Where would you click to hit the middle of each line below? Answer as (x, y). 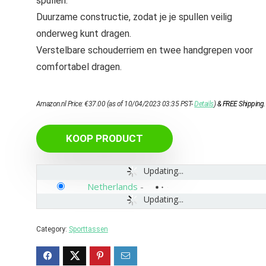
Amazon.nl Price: (60, 104)
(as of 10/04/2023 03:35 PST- (150, 104)
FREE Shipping (243, 104)
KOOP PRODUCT (104, 138)
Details (204, 104)
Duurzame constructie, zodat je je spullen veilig (134, 17)
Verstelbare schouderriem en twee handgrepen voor (144, 50)
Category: (52, 229)
